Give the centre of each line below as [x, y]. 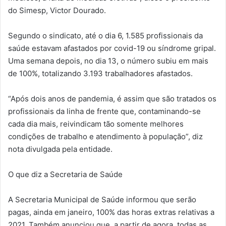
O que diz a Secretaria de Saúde [65, 174]
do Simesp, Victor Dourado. [57, 10]
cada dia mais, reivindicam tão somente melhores [96, 124]
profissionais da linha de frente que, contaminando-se [104, 111]
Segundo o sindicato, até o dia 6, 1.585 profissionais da [105, 35]
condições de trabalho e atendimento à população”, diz [105, 136]
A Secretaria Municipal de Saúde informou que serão [102, 199]
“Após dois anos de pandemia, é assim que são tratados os [112, 98]
